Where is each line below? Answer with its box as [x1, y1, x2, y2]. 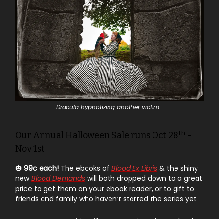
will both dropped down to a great [85, 174, 202, 184]
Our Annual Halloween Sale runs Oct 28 [15, 130, 178, 141]
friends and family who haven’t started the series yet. [15, 194, 198, 204]
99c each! [24, 163, 61, 174]
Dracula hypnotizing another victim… [56, 103, 163, 111]
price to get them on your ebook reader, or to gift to [15, 184, 194, 194]
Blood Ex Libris [111, 163, 157, 174]
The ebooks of [61, 163, 111, 174]
